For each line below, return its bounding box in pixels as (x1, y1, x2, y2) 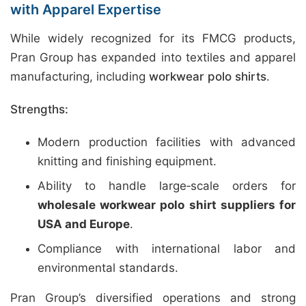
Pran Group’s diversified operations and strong (10, 291, 296, 305)
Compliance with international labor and (38, 242, 296, 255)
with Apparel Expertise (10, 1, 161, 18)
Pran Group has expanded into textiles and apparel (10, 51, 296, 64)
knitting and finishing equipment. (38, 154, 217, 168)
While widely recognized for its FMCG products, (10, 31, 296, 45)
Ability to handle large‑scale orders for (38, 179, 296, 193)
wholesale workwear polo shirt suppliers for (38, 198, 296, 212)
